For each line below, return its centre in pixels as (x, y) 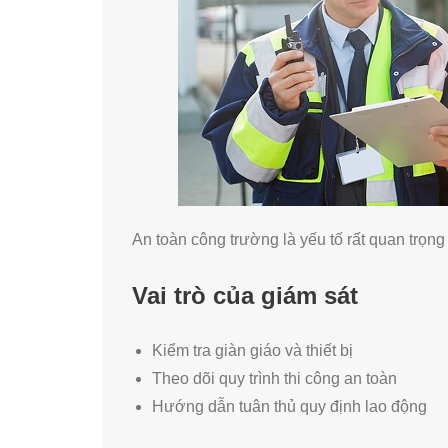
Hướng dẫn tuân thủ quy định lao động (289, 406)
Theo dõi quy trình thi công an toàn (274, 378)
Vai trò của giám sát (245, 296)
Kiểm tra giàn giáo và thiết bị (252, 350)
